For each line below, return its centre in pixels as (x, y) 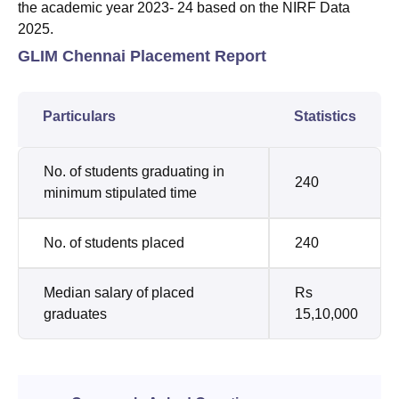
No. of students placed (114, 242)
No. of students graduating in (134, 171)
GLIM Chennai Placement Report (142, 56)
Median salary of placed (119, 292)
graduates (75, 313)
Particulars (79, 116)
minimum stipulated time (120, 192)
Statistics (325, 116)
